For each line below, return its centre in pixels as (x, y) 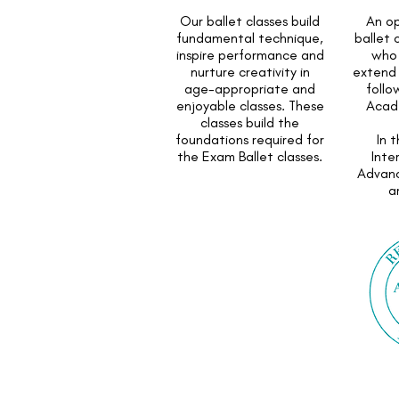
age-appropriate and (250, 89)
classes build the (250, 122)
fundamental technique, (250, 38)
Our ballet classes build (250, 21)
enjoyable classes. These (250, 106)
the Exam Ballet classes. (250, 156)
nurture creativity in (250, 72)
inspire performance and (250, 55)
